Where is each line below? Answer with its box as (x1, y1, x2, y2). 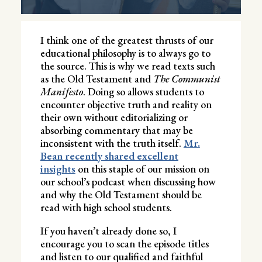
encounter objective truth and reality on (40, 97, 212, 111)
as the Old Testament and (40, 71, 153, 85)
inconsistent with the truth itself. (40, 136, 184, 150)
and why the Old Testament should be (40, 187, 202, 201)
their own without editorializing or (40, 110, 188, 124)
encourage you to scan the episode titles (40, 236, 209, 250)
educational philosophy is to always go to (40, 46, 211, 60)
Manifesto (40, 84, 83, 98)
